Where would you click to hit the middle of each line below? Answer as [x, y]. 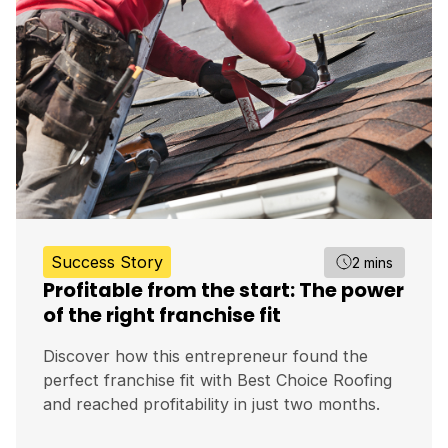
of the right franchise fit [162, 316]
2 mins [372, 262]
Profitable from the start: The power [223, 291]
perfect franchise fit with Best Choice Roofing [217, 380]
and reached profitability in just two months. [211, 404]
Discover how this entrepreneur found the [205, 356]
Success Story [107, 262]
